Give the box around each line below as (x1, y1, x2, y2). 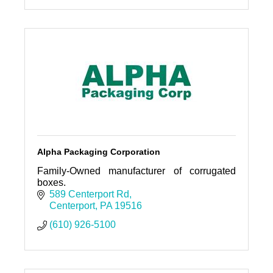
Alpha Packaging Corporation (37, 146, 160, 157)
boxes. (37, 177, 66, 188)
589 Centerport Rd (49, 188, 129, 199)
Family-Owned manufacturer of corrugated (37, 165, 236, 176)
